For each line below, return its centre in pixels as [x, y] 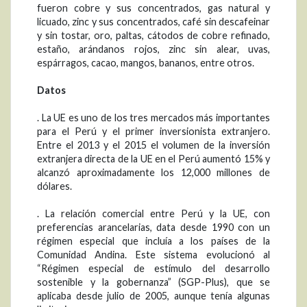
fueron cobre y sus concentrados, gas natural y [153, 8]
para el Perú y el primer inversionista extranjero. [153, 132]
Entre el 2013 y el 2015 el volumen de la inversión [153, 145]
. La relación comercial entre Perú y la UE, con [153, 214]
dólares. [54, 186]
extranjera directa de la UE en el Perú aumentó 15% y [153, 159]
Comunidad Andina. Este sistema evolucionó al [153, 255]
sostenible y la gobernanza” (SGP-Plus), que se [153, 282]
